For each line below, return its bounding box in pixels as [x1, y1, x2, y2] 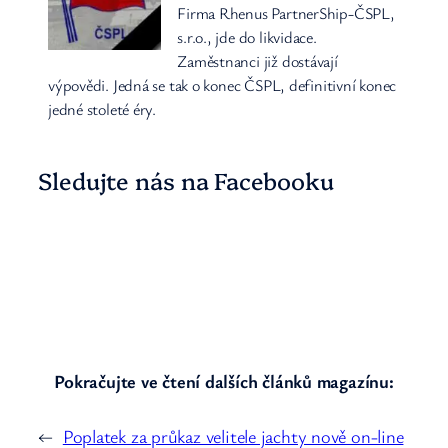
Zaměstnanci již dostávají [177, 50, 338, 73]
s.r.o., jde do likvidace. [177, 26, 317, 49]
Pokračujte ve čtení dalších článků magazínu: [54, 368, 394, 393]
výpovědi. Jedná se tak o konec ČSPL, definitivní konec [48, 74, 397, 97]
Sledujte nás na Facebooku [38, 163, 334, 196]
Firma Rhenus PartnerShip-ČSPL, [177, 2, 395, 25]
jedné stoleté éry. [48, 98, 157, 121]
